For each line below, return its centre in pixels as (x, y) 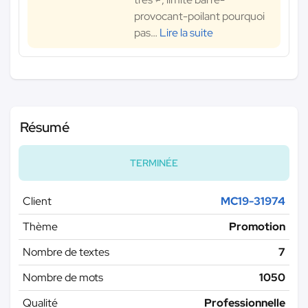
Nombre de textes (66, 252)
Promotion (257, 227)
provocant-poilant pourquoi (199, 16)
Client (37, 201)
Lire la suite (186, 33)
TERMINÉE (154, 163)
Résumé (45, 128)
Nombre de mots (63, 278)
